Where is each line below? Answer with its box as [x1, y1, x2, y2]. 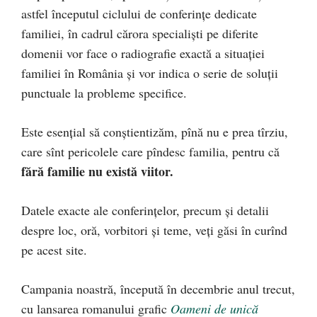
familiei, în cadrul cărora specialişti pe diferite [21, 25, 258, 42]
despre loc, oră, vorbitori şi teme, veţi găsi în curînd [21, 221, 287, 238]
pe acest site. [21, 241, 87, 258]
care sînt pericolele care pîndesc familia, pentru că [21, 143, 279, 160]
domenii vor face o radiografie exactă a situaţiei [21, 45, 265, 62]
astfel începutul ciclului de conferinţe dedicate [21, 5, 257, 22]
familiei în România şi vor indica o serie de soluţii [21, 64, 278, 81]
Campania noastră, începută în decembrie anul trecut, [21, 280, 295, 297]
